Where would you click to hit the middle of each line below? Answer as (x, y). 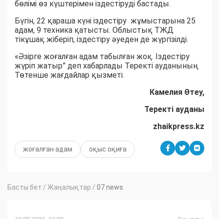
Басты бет (24, 187)
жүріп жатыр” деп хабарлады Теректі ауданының (107, 66)
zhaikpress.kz (179, 127)
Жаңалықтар (69, 187)
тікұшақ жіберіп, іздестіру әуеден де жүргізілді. (101, 40)
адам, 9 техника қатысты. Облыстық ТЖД (95, 30)
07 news (110, 187)
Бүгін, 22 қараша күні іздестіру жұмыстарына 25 (105, 21)
